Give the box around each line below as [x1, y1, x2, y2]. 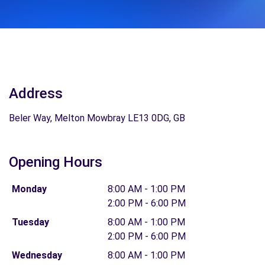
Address [9, 85, 63, 102]
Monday [11, 183, 47, 195]
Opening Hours [9, 154, 102, 170]
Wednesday [11, 250, 62, 261]
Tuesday [11, 216, 49, 228]
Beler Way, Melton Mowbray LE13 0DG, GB [9, 112, 185, 124]
